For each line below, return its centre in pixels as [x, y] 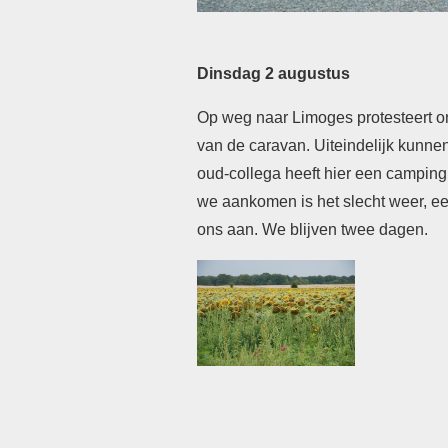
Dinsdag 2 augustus [273, 73]
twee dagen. [386, 229]
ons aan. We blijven [269, 229]
